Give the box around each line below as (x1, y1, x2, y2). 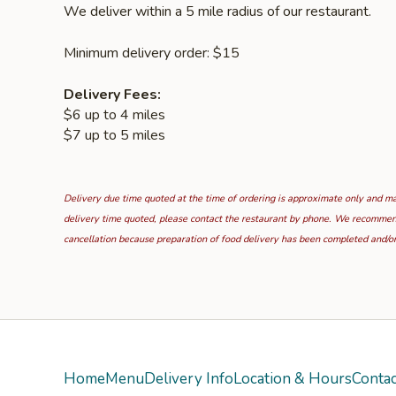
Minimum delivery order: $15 (64, 43, 240, 63)
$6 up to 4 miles (64, 105, 165, 125)
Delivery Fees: (64, 85, 161, 104)
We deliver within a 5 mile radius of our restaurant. (64, 2, 371, 21)
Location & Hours (233, 369, 352, 389)
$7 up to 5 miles (64, 126, 165, 145)
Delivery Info (144, 369, 233, 389)
